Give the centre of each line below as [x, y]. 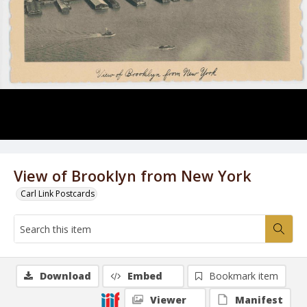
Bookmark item [244, 276]
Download [65, 276]
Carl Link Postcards [58, 194]
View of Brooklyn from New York [133, 176]
